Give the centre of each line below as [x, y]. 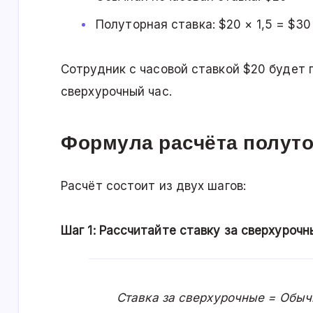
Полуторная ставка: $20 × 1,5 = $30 [204, 25]
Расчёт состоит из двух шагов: [153, 186]
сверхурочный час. [116, 92]
